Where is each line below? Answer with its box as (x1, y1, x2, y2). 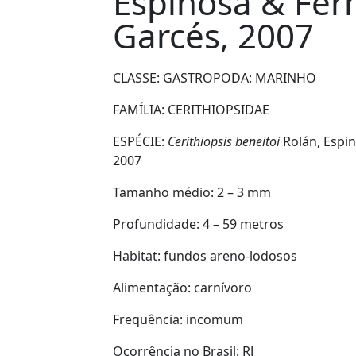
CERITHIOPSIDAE (168, 101, 269, 118)
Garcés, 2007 (113, 13, 314, 58)
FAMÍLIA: (113, 101, 168, 118)
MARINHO (255, 69, 316, 87)
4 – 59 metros (203, 215, 284, 233)
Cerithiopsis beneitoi (168, 133, 283, 150)
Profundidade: (113, 215, 203, 233)
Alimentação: (113, 279, 194, 296)
